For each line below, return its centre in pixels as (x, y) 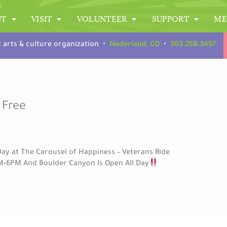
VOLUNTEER (102, 19)
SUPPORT (170, 19)
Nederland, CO (135, 45)
